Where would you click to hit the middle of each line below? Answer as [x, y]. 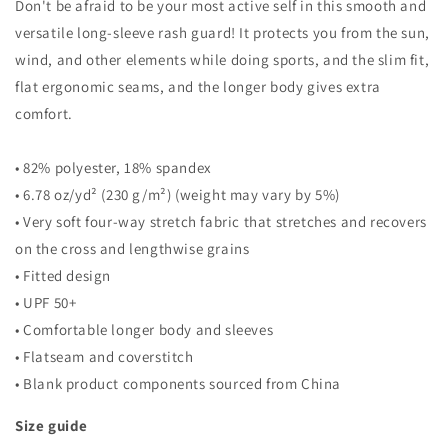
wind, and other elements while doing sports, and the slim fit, [222, 60]
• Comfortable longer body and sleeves [144, 330]
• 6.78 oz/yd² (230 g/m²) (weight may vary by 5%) [177, 195]
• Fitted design [63, 276]
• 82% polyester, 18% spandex [113, 168]
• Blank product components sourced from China [178, 384]
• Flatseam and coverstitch [104, 357]
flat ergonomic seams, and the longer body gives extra [198, 87]
